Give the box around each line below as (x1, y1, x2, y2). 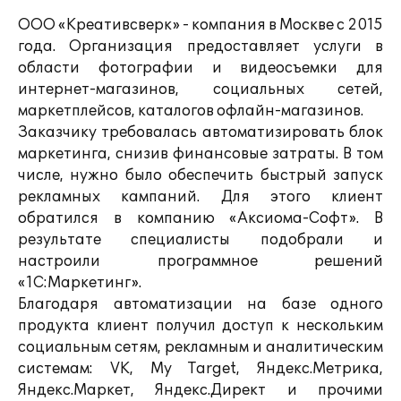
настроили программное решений (18, 252, 383, 270)
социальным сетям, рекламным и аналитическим (18, 338, 383, 356)
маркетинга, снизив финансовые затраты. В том (18, 145, 383, 163)
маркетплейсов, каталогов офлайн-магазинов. (18, 102, 363, 120)
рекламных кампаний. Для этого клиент (18, 188, 383, 206)
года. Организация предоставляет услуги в (18, 38, 383, 55)
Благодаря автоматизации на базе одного (18, 295, 383, 313)
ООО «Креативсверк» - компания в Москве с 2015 (18, 16, 383, 34)
